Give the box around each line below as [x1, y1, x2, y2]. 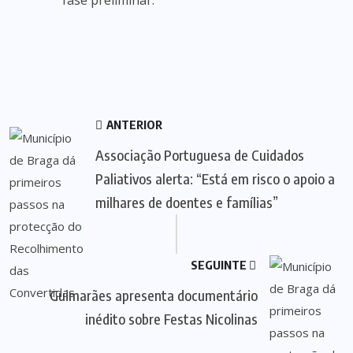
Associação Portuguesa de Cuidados [95, 146, 304, 164]
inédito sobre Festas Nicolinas [85, 310, 258, 328]
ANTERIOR [104, 117, 162, 132]
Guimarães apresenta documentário [50, 286, 258, 304]
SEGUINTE [191, 258, 249, 272]
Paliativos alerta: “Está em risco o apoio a [95, 169, 335, 188]
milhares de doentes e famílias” [95, 193, 278, 211]
